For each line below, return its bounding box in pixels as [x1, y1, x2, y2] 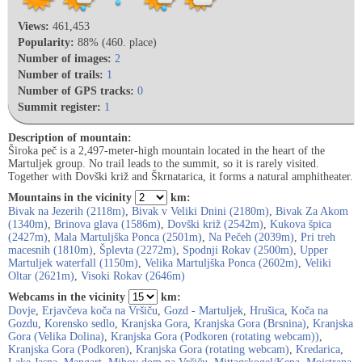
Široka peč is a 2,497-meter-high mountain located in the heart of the [8, 145, 325, 157]
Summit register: [18, 101, 101, 113]
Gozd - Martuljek [164, 305, 243, 317]
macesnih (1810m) [8, 244, 93, 256]
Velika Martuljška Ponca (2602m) [145, 257, 298, 269]
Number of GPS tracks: [18, 85, 134, 97]
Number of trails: [18, 69, 103, 81]
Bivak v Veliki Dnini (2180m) [132, 205, 269, 217]
